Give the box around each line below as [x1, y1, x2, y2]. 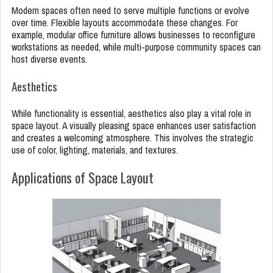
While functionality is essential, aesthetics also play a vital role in [12, 107, 251, 121]
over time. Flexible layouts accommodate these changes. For [12, 16, 238, 30]
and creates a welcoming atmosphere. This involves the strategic [12, 131, 253, 145]
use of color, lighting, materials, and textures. [12, 143, 178, 157]
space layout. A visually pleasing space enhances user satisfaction [12, 119, 256, 133]
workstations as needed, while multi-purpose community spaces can [12, 40, 261, 54]
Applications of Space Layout [12, 168, 154, 188]
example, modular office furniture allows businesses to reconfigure [12, 28, 255, 42]
